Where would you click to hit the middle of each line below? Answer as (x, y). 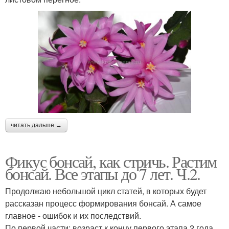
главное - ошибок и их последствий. (73, 215)
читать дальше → (36, 125)
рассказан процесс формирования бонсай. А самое (103, 203)
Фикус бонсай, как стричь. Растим (111, 161)
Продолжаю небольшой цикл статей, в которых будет (106, 191)
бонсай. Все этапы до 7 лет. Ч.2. (103, 173)
